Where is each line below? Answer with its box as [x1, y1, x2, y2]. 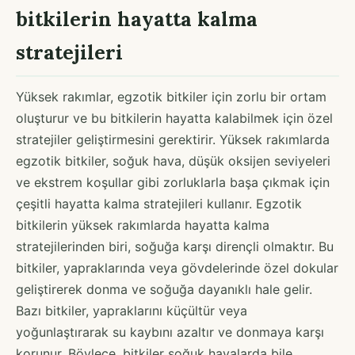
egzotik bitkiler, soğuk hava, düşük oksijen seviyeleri [16, 152, 330, 169]
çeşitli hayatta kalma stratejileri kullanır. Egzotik [16, 195, 302, 212]
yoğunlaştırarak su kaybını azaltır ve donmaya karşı [16, 323, 324, 340]
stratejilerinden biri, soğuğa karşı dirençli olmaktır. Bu [16, 238, 334, 254]
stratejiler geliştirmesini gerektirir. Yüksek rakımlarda [16, 131, 330, 147]
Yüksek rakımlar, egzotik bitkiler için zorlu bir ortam [16, 88, 326, 105]
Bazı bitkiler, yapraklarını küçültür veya [16, 302, 247, 319]
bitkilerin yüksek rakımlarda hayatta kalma [16, 216, 269, 233]
